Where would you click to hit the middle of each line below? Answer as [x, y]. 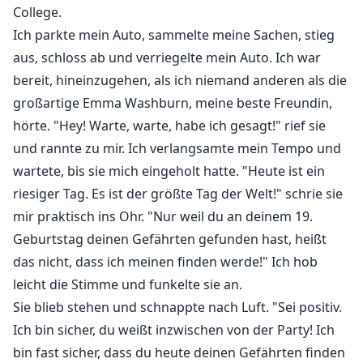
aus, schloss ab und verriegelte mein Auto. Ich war [167, 58]
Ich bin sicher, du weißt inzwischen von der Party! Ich [174, 330]
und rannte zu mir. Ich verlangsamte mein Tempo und [177, 149]
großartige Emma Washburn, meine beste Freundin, [173, 103]
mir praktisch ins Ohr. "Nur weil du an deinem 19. [163, 217]
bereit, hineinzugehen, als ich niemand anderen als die [180, 81]
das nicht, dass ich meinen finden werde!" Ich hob [165, 262]
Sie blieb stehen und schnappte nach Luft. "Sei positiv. [177, 307]
